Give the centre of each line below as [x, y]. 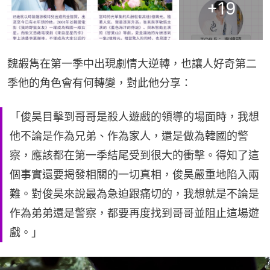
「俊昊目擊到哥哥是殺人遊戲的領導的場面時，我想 [134, 117]
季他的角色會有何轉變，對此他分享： [99, 83]
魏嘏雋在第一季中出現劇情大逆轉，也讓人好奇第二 [132, 64]
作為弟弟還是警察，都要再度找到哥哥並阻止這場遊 [134, 213]
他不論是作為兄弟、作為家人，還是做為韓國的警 [129, 136]
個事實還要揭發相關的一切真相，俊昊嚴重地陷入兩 [134, 175]
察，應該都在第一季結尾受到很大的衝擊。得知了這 [134, 155]
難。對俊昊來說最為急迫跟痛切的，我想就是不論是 [134, 194]
